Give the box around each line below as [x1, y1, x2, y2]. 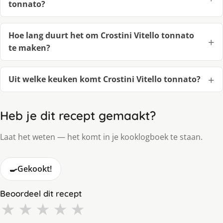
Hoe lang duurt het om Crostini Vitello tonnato [8, 30, 194, 41]
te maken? [8, 42, 50, 54]
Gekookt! [17, 163, 52, 175]
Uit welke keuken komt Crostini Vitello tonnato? [8, 74, 201, 85]
